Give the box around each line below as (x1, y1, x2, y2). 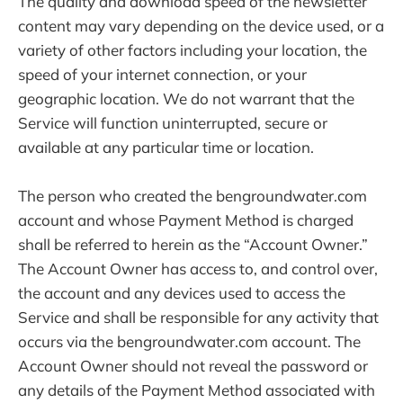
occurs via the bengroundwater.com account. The (18, 332, 361, 352)
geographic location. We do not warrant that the (18, 89, 354, 109)
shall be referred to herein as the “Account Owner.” (18, 235, 368, 255)
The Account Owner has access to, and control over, (18, 259, 378, 279)
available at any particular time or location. (18, 138, 314, 157)
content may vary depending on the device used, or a (18, 16, 384, 36)
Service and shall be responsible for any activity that (18, 308, 379, 327)
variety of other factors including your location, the (18, 40, 367, 60)
